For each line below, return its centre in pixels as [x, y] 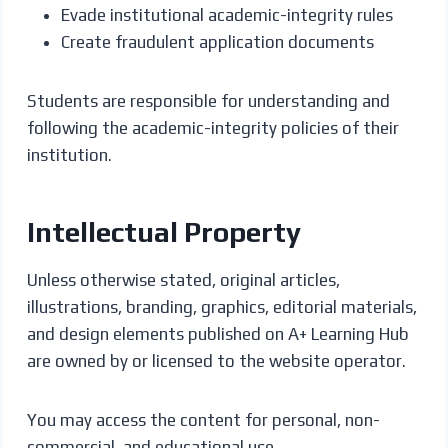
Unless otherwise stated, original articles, [183, 279]
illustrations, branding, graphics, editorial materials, [221, 306]
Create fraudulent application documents [217, 41]
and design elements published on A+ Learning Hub [217, 333]
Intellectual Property [163, 231]
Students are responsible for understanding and [208, 100]
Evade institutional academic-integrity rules [226, 14]
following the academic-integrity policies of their [212, 127]
